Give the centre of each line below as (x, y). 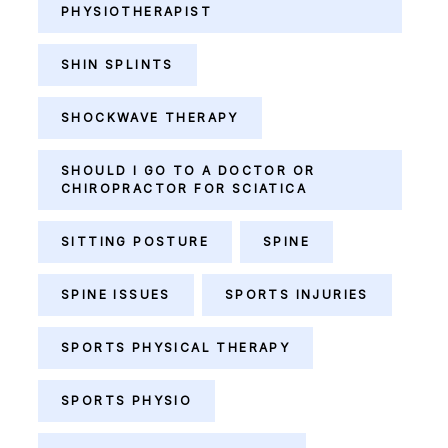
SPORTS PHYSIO (127, 400)
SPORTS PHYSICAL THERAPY (176, 347)
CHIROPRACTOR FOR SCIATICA (184, 188)
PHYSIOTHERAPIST (136, 11)
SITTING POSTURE (135, 241)
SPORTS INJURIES (296, 294)
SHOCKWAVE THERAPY (150, 117)
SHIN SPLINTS (117, 64)
